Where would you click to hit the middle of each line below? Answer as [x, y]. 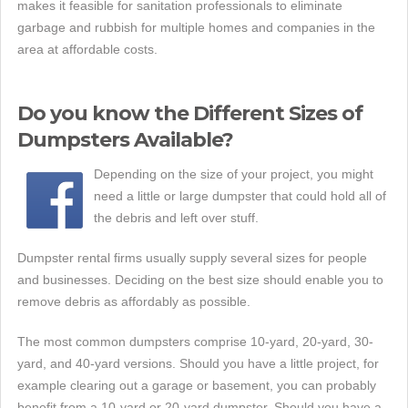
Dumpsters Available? [125, 140]
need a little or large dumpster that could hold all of [240, 196]
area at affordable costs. [87, 49]
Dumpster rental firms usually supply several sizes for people [192, 258]
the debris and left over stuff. [176, 218]
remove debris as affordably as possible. [134, 301]
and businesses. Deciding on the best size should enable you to [200, 280]
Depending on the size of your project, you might [234, 174]
